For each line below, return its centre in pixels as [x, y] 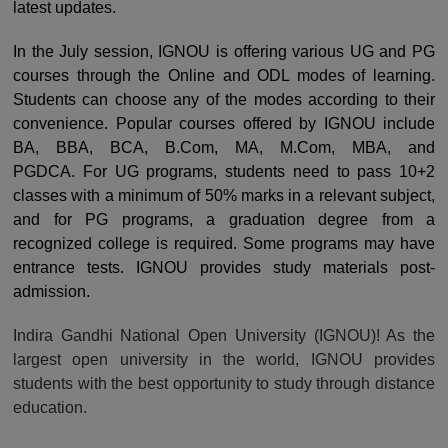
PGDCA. [48, 171]
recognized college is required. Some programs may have [224, 243]
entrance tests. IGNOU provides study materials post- [224, 267]
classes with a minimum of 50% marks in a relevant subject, [224, 195]
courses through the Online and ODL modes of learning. [224, 75]
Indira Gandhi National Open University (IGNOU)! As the [224, 335]
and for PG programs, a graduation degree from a [224, 219]
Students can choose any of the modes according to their [224, 99]
